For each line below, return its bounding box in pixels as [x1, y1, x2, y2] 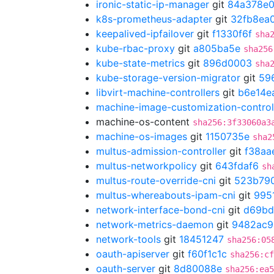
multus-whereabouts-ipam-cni [96, 189, 235, 201]
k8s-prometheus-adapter [96, 13, 212, 25]
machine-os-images [96, 130, 187, 143]
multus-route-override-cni [96, 174, 216, 187]
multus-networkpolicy [96, 160, 197, 172]
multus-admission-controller [96, 145, 226, 157]
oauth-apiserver [96, 248, 169, 260]
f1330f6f [212, 28, 252, 40]
